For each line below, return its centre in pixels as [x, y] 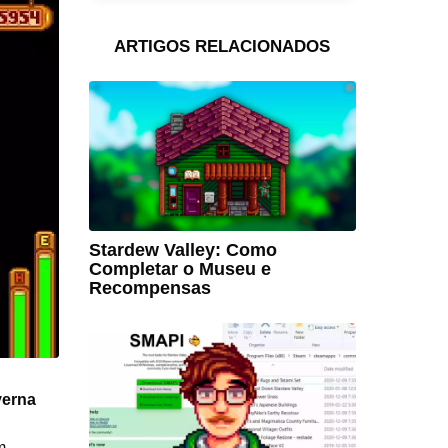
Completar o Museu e [179, 269]
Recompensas [149, 288]
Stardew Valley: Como [182, 250]
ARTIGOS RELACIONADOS [222, 46]
